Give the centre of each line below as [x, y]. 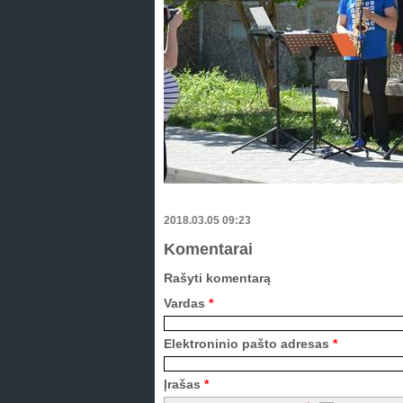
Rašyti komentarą [217, 278]
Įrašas [184, 384]
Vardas [186, 303]
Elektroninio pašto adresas [248, 344]
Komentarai [208, 249]
